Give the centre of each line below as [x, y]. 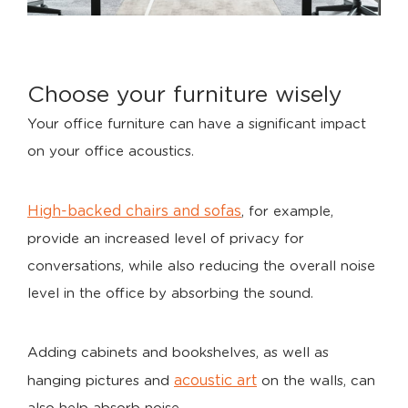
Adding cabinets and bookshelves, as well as [178, 352]
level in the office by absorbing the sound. [170, 293]
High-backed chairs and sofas [134, 211]
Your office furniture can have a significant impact [197, 124]
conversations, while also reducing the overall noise [201, 266]
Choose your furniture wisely [185, 95]
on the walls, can [316, 381]
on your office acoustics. [111, 151]
